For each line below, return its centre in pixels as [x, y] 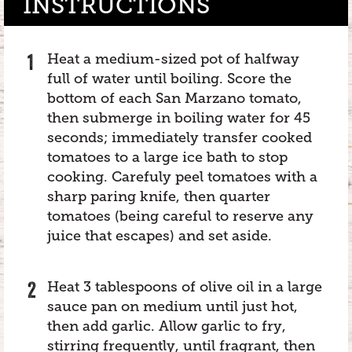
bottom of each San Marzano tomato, [174, 98]
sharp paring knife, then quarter [159, 196]
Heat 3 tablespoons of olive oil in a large [185, 286]
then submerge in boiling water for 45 [179, 117]
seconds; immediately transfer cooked [180, 137]
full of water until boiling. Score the [169, 78]
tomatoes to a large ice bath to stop [167, 157]
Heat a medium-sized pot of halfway [173, 59]
